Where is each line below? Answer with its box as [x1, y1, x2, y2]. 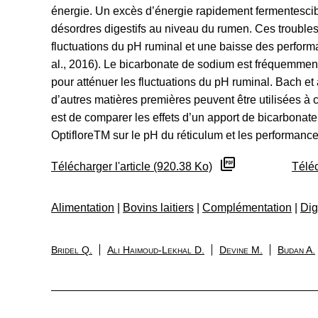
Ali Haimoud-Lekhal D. [107, 244, 204, 256]
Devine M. [219, 244, 263, 256]
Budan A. [278, 244, 315, 256]
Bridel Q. [51, 244, 92, 256]
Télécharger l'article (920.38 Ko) [51, 160, 212, 172]
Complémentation [202, 202, 292, 214]
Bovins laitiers [123, 202, 194, 214]
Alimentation [51, 202, 114, 214]
